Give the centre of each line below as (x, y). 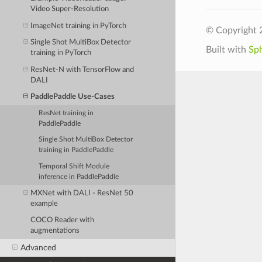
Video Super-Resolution (70, 9)
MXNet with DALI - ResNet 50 (82, 193)
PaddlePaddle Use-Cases (73, 96)
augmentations (55, 231)
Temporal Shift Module (74, 166)
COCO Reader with (63, 220)
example (44, 204)
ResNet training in (66, 113)
